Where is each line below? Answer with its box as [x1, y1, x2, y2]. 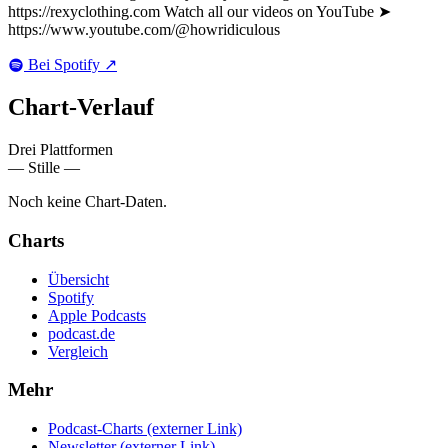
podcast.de [48, 324, 115, 342]
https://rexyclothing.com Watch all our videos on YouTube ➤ [8, 3, 391, 21]
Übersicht [48, 270, 109, 288]
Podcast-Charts [48, 420, 143, 438]
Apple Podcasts [48, 306, 146, 324]
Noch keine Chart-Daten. [8, 193, 167, 211]
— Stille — [8, 159, 80, 177]
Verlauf [77, 94, 154, 121]
